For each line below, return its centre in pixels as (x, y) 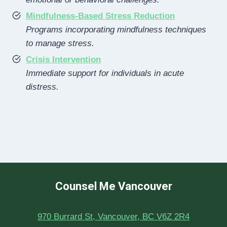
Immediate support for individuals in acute (105, 73)
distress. (42, 87)
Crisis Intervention (63, 59)
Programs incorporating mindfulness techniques (116, 29)
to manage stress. (60, 43)
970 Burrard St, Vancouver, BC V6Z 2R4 (113, 216)
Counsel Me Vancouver (113, 186)
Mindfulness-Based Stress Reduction (100, 16)
